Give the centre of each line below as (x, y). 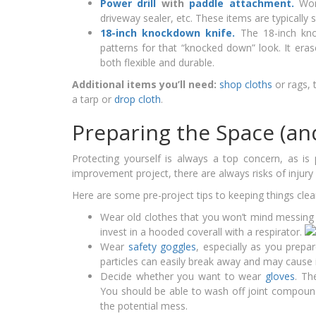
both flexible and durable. (157, 63)
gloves (280, 276)
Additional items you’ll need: (145, 85)
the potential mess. (144, 306)
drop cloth (138, 99)
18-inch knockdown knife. (170, 33)
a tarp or (93, 99)
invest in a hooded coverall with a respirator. (202, 232)
